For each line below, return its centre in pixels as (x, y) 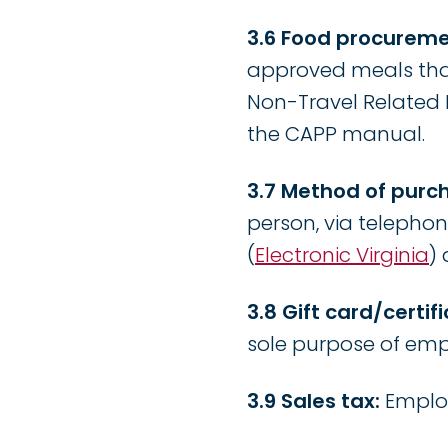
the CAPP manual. (336, 134)
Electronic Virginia (342, 255)
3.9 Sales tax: (313, 401)
